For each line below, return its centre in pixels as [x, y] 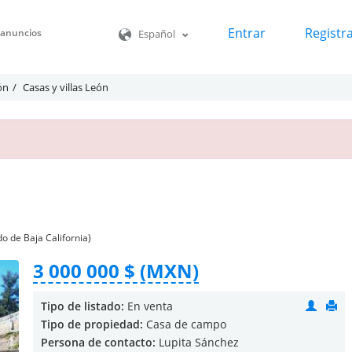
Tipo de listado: [82, 306]
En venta [148, 306]
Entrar [247, 33]
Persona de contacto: [98, 342]
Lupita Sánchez [199, 342]
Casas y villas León [66, 87]
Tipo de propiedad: [92, 324]
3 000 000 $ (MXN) [116, 271]
